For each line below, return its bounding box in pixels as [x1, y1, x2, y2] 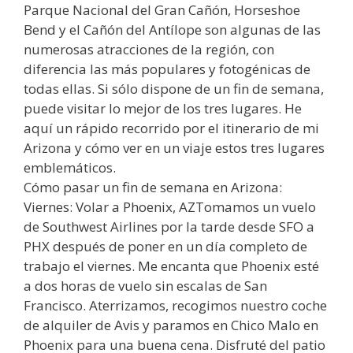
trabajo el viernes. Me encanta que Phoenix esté [24, 256, 319, 275]
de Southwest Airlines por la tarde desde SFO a [24, 217, 314, 236]
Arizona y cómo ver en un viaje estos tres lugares [24, 138, 325, 157]
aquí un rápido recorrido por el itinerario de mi [24, 118, 319, 137]
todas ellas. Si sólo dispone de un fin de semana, [24, 79, 324, 98]
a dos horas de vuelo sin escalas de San [24, 276, 267, 295]
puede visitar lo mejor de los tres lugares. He [24, 98, 302, 117]
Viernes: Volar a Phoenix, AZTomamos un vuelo [24, 197, 316, 216]
